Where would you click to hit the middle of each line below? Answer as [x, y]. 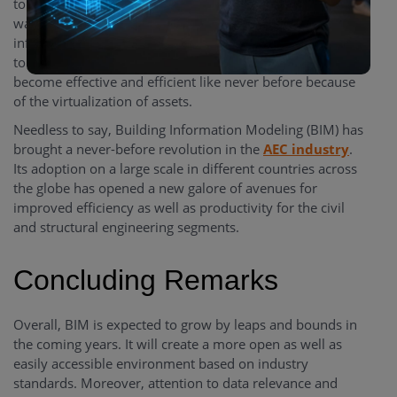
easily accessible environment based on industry [161, 364]
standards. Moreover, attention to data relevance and [175, 383]
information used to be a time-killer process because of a [187, 43]
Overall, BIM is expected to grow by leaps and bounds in [185, 325]
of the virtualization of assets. [103, 101]
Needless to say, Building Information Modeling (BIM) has [188, 130]
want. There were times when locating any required [170, 23]
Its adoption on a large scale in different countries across [185, 169]
